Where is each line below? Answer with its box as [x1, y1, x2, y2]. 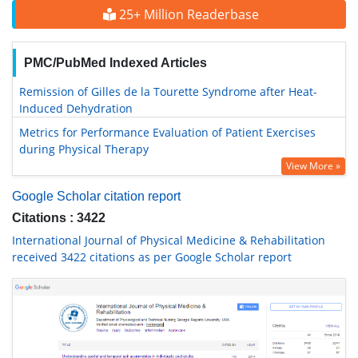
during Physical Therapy [19, 141, 149, 157]
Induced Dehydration [19, 101, 133, 116]
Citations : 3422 [12, 211, 105, 225]
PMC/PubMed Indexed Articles [23, 56, 207, 70]
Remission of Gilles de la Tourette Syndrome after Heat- [19, 84, 317, 99]
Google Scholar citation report [12, 189, 181, 203]
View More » [286, 159, 340, 173]
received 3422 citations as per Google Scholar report [12, 249, 292, 265]
